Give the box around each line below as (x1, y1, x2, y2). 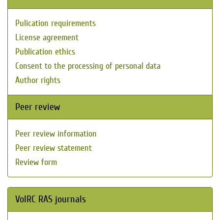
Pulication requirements (15, 18, 96, 28)
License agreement (15, 32, 79, 43)
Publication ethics (15, 47, 75, 57)
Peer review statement (15, 143, 92, 153)
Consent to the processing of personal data (15, 61, 161, 71)
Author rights (15, 75, 60, 85)
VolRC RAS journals (15, 193, 86, 205)
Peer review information (15, 129, 97, 139)
